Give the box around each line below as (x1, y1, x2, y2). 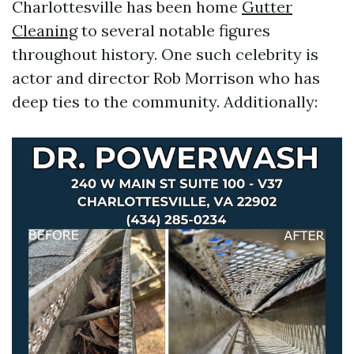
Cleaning (12, 21, 77, 40)
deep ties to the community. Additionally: (12, 92, 318, 111)
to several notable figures (77, 21, 270, 40)
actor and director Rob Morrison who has (12, 68, 320, 88)
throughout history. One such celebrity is (12, 44, 318, 64)
